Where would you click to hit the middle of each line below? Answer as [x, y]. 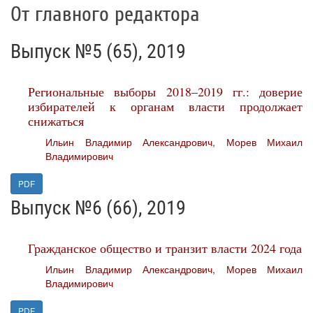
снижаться [56, 121]
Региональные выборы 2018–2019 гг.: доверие [165, 92]
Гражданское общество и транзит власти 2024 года [165, 248]
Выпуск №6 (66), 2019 [98, 208]
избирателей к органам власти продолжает [165, 106]
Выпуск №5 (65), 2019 [98, 51]
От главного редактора [105, 14]
